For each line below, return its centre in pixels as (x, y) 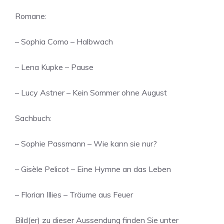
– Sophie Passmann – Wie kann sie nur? (86, 143)
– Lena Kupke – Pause (54, 67)
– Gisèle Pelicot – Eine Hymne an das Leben (93, 169)
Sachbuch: (33, 118)
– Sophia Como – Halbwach (64, 41)
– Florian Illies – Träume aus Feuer (74, 194)
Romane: (31, 16)
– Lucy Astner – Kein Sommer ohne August (91, 92)
